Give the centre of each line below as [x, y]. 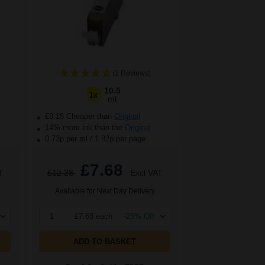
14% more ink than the [84, 128]
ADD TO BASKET [105, 242]
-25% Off [139, 216]
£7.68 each [94, 216]
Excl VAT [146, 173]
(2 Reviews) [131, 74]
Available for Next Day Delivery [105, 191]
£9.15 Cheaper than [78, 117]
